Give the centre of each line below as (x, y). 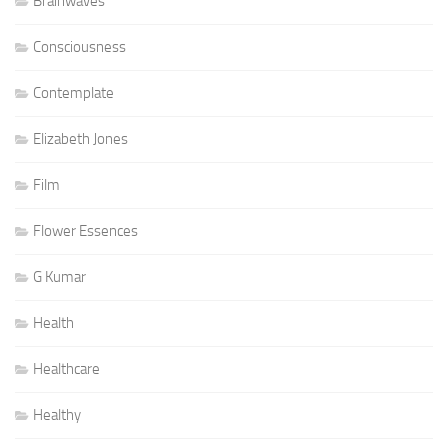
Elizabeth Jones (80, 139)
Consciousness (79, 47)
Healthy (57, 415)
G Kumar (59, 277)
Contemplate (73, 93)
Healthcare (66, 369)
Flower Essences (85, 231)
